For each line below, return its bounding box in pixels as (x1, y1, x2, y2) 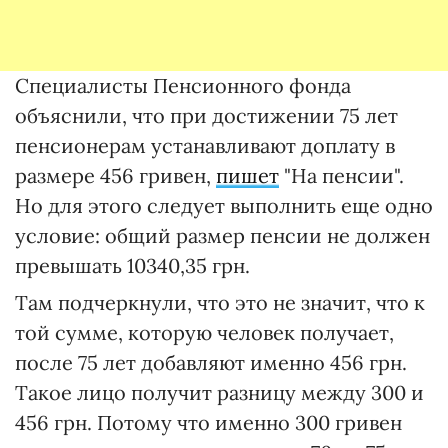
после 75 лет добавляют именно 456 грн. (15, 350, 407, 376)
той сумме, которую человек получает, (15, 320, 394, 346)
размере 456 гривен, (15, 163, 216, 189)
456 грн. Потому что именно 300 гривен (15, 410, 402, 436)
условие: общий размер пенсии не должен (15, 223, 430, 249)
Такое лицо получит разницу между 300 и (15, 380, 424, 406)
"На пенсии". (279, 163, 404, 189)
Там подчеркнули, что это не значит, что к (15, 290, 425, 316)
